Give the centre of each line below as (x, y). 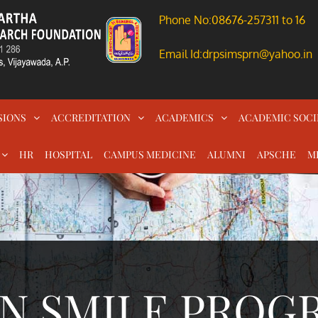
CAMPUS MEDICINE (150, 154)
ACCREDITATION (91, 117)
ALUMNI (226, 154)
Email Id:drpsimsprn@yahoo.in (236, 54)
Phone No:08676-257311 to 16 (232, 20)
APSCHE (276, 154)
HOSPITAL (68, 154)
